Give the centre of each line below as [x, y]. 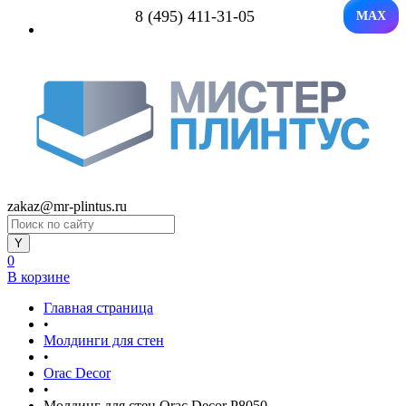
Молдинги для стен [104, 340]
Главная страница [98, 307]
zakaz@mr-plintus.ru [67, 206]
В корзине [39, 276]
